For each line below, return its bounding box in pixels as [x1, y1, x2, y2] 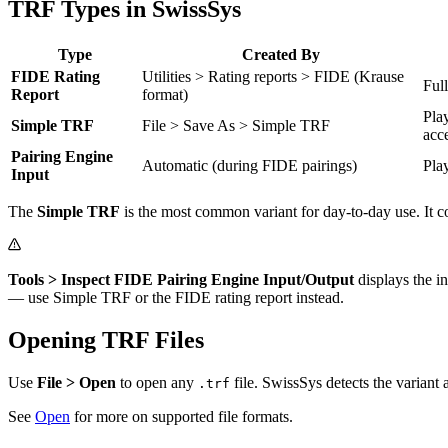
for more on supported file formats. [70, 407, 293, 425]
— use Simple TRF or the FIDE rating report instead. [8, 288, 344, 306]
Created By [241, 45, 320, 63]
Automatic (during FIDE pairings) [142, 156, 357, 174]
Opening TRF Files [8, 326, 204, 353]
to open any [116, 373, 198, 391]
